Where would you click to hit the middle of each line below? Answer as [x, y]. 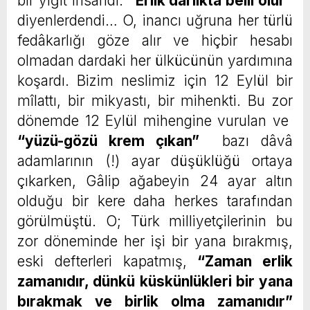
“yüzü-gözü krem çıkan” [108, 141]
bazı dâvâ [246, 141]
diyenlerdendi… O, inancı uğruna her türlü [155, 21]
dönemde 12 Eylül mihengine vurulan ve [155, 121]
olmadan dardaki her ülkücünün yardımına [155, 61]
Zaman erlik [249, 262]
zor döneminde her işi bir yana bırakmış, [155, 241]
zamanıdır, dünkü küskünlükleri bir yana [155, 282]
